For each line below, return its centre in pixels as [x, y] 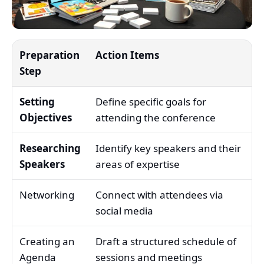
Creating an [47, 241]
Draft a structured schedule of [166, 241]
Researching [50, 148]
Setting [37, 101]
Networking [47, 194]
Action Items [127, 55]
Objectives [46, 117]
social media [124, 210]
